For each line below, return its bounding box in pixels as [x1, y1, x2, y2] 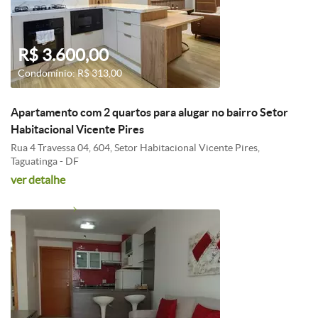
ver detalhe [11, 173, 65, 186]
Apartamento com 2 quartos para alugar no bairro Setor [11, 106, 288, 119]
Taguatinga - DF [11, 155, 79, 167]
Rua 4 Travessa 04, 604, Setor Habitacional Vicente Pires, [11, 142, 260, 153]
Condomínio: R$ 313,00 [18, 67, 122, 79]
